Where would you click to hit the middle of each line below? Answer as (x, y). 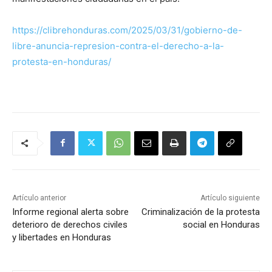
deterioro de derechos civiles (70, 224)
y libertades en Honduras (62, 237)
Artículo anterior (39, 198)
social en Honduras (221, 224)
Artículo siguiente (230, 198)
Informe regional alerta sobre (70, 212)
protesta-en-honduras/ (62, 61)
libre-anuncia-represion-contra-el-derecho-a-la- (118, 46)
